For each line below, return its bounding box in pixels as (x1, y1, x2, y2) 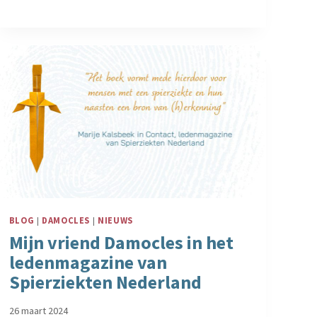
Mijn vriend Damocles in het (8, 231, 234, 255)
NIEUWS (98, 214, 133, 226)
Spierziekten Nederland (8, 270, 202, 294)
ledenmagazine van (8, 250, 167, 275)
